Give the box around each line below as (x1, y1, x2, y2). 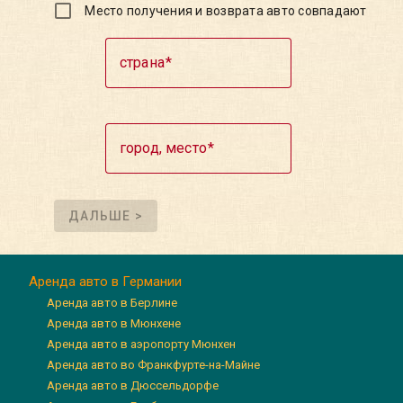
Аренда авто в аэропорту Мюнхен (47, 337, 237, 352)
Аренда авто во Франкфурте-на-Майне (47, 358, 261, 372)
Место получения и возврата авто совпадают (85, 4, 367, 19)
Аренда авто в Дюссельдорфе (47, 379, 219, 393)
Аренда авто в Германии (29, 273, 183, 291)
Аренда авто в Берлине (47, 296, 178, 310)
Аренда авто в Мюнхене (47, 317, 182, 331)
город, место (120, 139, 207, 157)
